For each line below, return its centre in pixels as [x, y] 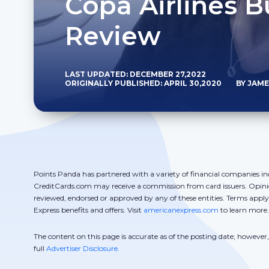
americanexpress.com [181, 210]
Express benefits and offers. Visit [89, 210]
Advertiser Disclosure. [83, 248]
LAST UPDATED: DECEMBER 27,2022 [135, 74]
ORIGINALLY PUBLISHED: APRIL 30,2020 [143, 83]
